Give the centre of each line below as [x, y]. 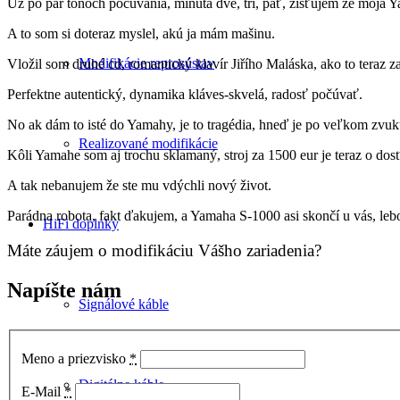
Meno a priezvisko [75, 359]
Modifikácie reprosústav [146, 63]
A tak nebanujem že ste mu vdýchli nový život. [139, 185]
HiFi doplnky [81, 224]
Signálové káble [124, 304]
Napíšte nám [64, 290]
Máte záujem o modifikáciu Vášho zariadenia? [164, 250]
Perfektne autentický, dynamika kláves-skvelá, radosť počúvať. [185, 94]
